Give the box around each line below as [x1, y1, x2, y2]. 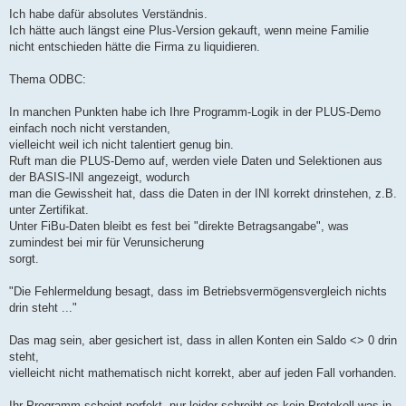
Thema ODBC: [9, 72, 86, 87]
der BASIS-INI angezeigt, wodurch [9, 170, 189, 185]
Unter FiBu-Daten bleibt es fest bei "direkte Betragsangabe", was [9, 219, 349, 234]
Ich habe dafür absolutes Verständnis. [9, 7, 208, 22]
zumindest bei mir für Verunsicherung [9, 236, 204, 250]
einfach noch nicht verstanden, [9, 121, 170, 136]
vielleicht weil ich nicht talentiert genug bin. [9, 138, 234, 152]
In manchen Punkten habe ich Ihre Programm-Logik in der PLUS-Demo [9, 105, 381, 120]
